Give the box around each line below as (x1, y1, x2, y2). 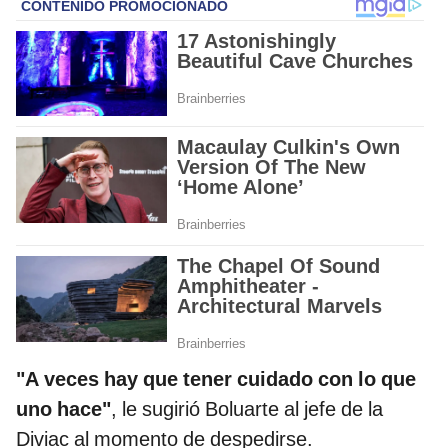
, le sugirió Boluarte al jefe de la (111, 397, 383, 422)
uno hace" (16, 397, 111, 422)
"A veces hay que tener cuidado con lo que (16, 367, 416, 392)
